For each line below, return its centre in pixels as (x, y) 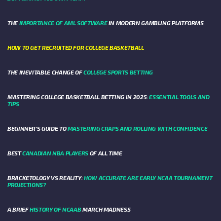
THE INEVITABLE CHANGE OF (45, 72)
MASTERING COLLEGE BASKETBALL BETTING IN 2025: (78, 97)
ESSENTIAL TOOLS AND (179, 97)
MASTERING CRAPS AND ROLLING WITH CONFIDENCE (137, 129)
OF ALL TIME (106, 153)
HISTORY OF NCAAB (55, 209)
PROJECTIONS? (27, 185)
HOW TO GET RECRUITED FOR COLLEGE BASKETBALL (76, 48)
